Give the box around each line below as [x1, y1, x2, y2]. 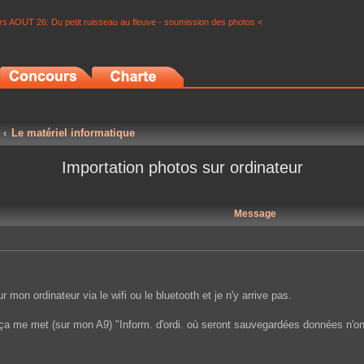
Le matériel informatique [11, 127, 136, 139]
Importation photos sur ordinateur [61, 158, 303, 176]
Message [233, 208, 276, 219]
